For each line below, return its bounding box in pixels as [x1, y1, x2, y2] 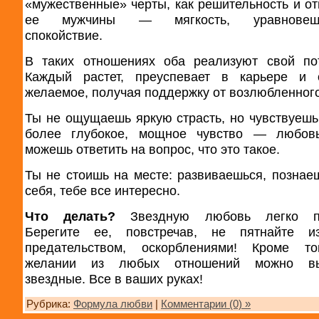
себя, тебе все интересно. [25, 183, 180, 199]
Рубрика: [26, 298, 73, 310]
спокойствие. [25, 28, 103, 43]
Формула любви [73, 298, 152, 310]
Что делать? [25, 209, 131, 224]
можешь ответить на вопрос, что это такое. [25, 142, 280, 157]
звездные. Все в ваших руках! [25, 271, 203, 287]
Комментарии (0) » [161, 298, 251, 310]
